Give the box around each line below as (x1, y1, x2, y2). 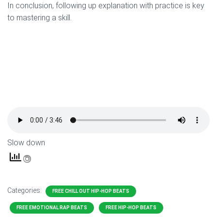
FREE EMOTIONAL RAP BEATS (16, 205, 87, 211)
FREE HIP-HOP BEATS (106, 205, 156, 211)
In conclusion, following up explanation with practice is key (7, 1, 204, 11)
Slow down (7, 138, 45, 148)
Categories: (7, 186, 43, 195)
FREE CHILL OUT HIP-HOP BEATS (52, 188, 129, 194)
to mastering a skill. (7, 13, 72, 23)
